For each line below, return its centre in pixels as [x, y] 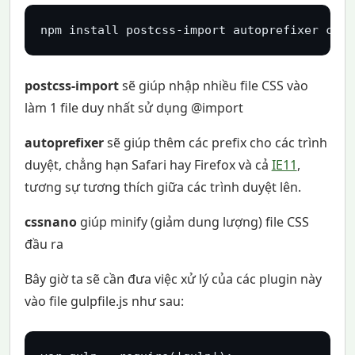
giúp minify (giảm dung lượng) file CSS [193, 221]
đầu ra [44, 244]
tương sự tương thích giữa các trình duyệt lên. [162, 187]
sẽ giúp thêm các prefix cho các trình [215, 142]
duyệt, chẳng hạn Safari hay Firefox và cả [148, 164]
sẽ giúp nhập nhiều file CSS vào [213, 85]
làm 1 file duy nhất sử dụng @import [134, 107]
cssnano [50, 221]
